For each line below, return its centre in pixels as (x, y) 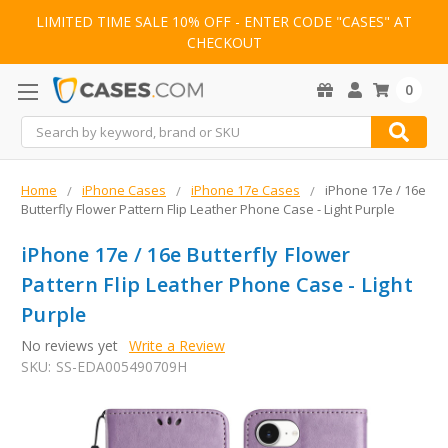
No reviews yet (69, 346)
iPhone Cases (124, 190)
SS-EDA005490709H (121, 367)
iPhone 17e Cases (245, 190)
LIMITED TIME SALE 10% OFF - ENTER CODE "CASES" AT (224, 22)
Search (43, 127)
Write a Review (176, 346)
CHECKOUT (224, 43)
